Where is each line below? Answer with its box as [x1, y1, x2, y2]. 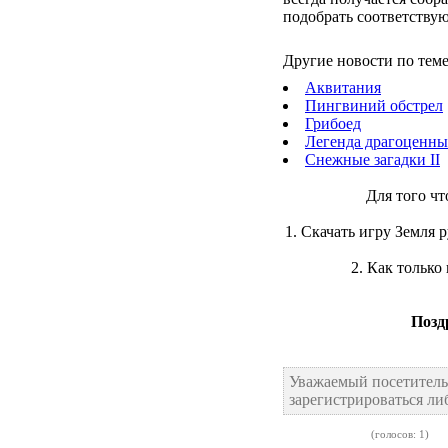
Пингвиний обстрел [305, 97, 443, 114]
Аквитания [305, 79, 381, 96]
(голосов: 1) [368, 428, 429, 440]
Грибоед [305, 115, 361, 132]
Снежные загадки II [305, 151, 440, 168]
